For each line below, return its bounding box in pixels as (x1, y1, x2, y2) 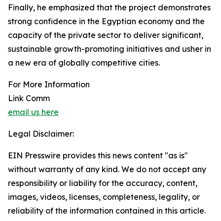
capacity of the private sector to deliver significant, (8, 30, 203, 40)
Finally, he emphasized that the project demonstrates (8, 2, 211, 12)
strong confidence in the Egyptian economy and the (8, 16, 205, 26)
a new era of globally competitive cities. (8, 58, 160, 68)
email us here (8, 107, 59, 117)
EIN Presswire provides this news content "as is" (8, 150, 188, 160)
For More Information (8, 79, 90, 89)
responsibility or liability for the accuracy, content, (8, 178, 197, 188)
